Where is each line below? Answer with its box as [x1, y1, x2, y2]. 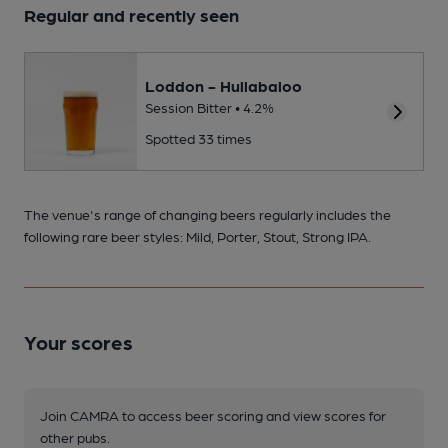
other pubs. [40, 429, 110, 446]
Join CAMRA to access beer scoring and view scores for [40, 407, 386, 424]
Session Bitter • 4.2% [145, 99, 274, 116]
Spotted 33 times [145, 130, 252, 147]
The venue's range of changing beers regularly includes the [24, 206, 391, 223]
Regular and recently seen [24, 3, 239, 25]
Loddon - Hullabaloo [145, 76, 302, 96]
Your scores [24, 330, 133, 355]
